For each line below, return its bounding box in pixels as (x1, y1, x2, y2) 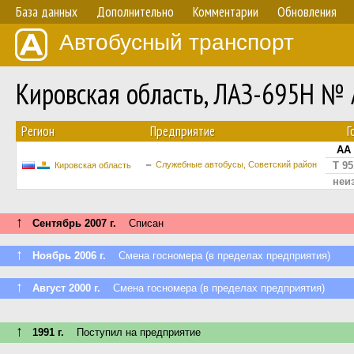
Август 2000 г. (32, 282, 100, 294)
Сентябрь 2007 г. (32, 217, 116, 229)
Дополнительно (96, 3, 174, 21)
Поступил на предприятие (64, 326, 201, 338)
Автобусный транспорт (59, 30, 294, 55)
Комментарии (193, 3, 258, 21)
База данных (16, 3, 77, 21)
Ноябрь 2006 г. (32, 250, 106, 262)
